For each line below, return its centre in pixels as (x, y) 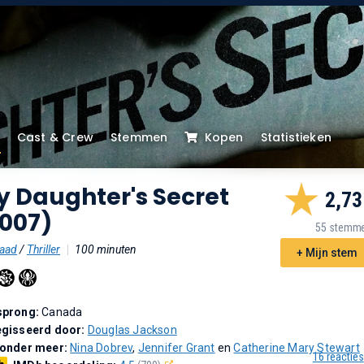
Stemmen (139, 137)
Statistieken (296, 137)
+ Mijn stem (327, 253)
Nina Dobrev (102, 348)
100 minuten (106, 249)
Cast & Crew (55, 137)
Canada (62, 312)
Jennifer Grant (176, 348)
